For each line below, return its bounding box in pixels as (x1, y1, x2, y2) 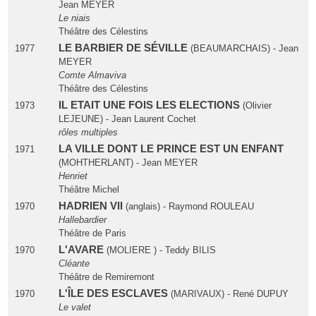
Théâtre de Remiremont (58, 272, 154, 283)
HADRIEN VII (58, 200, 126, 212)
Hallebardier (58, 214, 107, 226)
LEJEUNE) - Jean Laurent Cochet (58, 114, 196, 125)
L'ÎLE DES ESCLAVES (58, 288, 171, 300)
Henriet (58, 171, 87, 182)
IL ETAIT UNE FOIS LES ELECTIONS (58, 99, 240, 111)
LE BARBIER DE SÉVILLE (58, 42, 190, 54)
